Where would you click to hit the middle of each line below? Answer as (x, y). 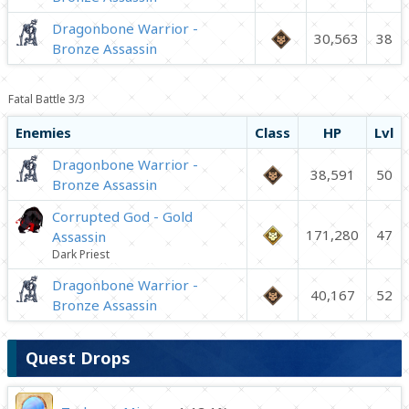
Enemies (43, 132)
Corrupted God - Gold (122, 216)
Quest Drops (78, 358)
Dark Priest (81, 254)
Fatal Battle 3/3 (47, 99)
